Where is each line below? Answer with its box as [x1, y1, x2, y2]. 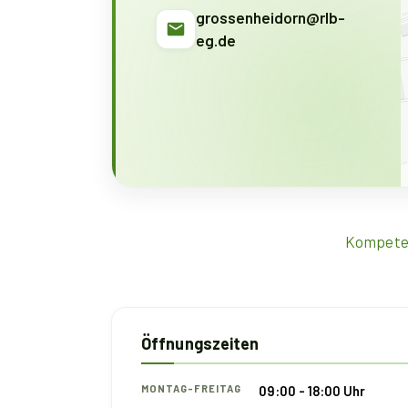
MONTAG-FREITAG [141, 382, 241, 394]
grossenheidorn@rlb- [196, 7, 345, 26]
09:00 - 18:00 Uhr [259, 382, 365, 399]
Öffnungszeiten [141, 333, 260, 353]
